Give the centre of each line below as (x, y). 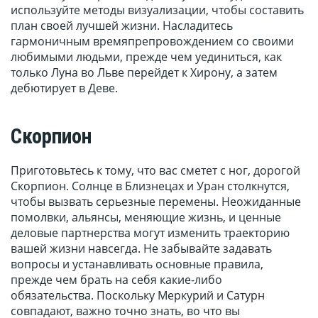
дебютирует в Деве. (64, 88)
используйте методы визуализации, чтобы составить (157, 10)
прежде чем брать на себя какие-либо (116, 280)
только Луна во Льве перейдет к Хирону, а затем (144, 73)
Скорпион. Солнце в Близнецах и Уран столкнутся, (150, 186)
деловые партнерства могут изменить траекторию (150, 233)
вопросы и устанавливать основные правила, (137, 264)
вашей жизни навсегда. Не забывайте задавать (141, 249)
